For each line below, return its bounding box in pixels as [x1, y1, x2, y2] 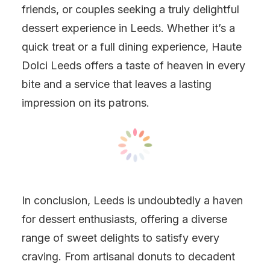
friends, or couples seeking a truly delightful [22, 3, 239, 16]
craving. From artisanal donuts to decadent [22, 250, 235, 263]
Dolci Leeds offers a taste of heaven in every [22, 59, 245, 72]
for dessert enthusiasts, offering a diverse [22, 213, 227, 225]
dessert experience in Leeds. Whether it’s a [22, 22, 235, 34]
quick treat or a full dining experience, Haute [22, 40, 242, 53]
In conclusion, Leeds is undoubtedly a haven [22, 194, 243, 207]
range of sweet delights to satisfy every [22, 231, 219, 244]
